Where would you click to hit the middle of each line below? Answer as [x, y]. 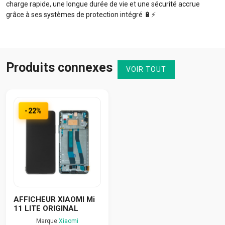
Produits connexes [59, 67]
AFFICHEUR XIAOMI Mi [54, 199]
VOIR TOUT [146, 69]
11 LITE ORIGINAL [46, 208]
